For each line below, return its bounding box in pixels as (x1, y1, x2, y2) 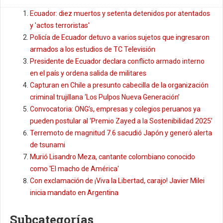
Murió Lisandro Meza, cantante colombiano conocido (30, 153, 195, 161)
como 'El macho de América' (30, 165, 119, 173)
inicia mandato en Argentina (30, 189, 118, 197)
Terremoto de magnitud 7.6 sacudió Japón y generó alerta (30, 129, 212, 137)
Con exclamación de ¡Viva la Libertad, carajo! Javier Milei (30, 177, 205, 185)
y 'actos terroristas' (30, 21, 90, 30)
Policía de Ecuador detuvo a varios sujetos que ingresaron (30, 33, 210, 42)
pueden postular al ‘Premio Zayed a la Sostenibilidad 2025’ (30, 117, 213, 125)
